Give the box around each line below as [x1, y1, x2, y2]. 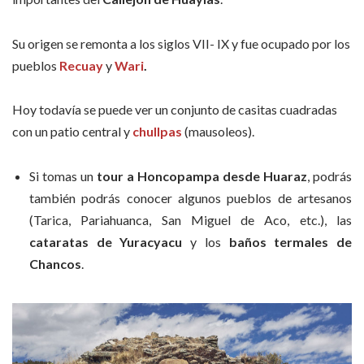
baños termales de [228, 233, 353, 249]
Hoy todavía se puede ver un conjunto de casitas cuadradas [12, 102, 337, 118]
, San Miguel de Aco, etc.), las [149, 211, 353, 227]
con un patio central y [12, 123, 132, 140]
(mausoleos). [182, 123, 254, 140]
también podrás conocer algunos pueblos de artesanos [29, 189, 352, 206]
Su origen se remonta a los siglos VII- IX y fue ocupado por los [12, 35, 350, 51]
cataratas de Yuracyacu [29, 233, 183, 249]
